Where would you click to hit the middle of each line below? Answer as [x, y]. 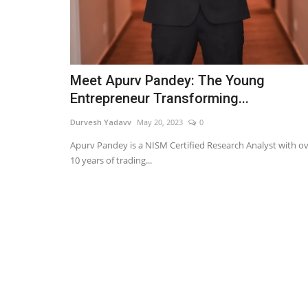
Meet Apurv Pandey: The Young [167, 81]
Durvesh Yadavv [101, 122]
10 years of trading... [111, 161]
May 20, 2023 [160, 122]
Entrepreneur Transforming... [159, 99]
